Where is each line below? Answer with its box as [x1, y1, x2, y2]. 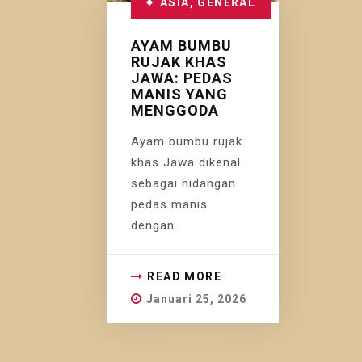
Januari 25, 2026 [146, 292, 246, 305]
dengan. [131, 217, 178, 233]
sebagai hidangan [131, 175, 236, 191]
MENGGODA [131, 101, 219, 119]
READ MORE [147, 269, 222, 283]
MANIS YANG [131, 85, 228, 103]
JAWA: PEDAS [131, 69, 233, 86]
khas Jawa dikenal [131, 154, 241, 170]
